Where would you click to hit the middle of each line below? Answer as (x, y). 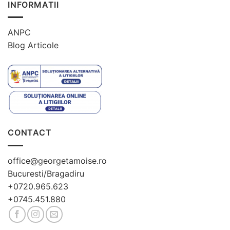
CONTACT (30, 133)
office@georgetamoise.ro (57, 160)
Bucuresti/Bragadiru (46, 173)
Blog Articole (33, 45)
